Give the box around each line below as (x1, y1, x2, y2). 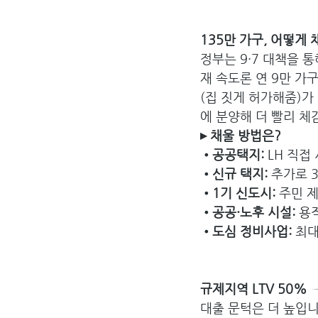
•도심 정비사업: (200, 224, 292, 239)
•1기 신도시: (200, 185, 279, 201)
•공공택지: (200, 147, 268, 163)
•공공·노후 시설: (200, 204, 299, 220)
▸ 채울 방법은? (200, 128, 281, 143)
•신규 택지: (200, 166, 271, 182)
